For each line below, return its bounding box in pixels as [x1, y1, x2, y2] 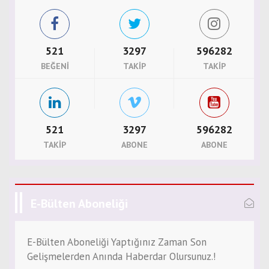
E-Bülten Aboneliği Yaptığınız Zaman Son [27, 235, 207, 249]
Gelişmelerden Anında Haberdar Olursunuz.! [27, 250, 216, 264]
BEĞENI [40, 61, 69, 72]
